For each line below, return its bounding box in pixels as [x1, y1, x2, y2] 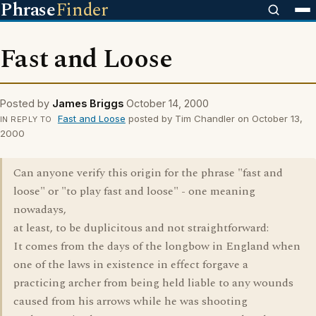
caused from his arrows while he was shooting [13, 293, 248, 310]
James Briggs [52, 97, 123, 109]
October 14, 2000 [126, 97, 209, 109]
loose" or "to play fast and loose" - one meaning [13, 183, 255, 200]
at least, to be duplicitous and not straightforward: [13, 219, 269, 236]
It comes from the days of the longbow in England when [13, 238, 300, 255]
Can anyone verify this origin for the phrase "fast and [13, 164, 283, 181]
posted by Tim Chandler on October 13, [125, 113, 303, 124]
